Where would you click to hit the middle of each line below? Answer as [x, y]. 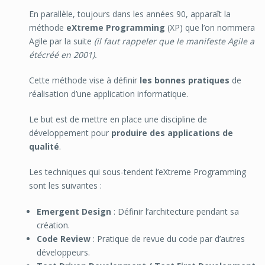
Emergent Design [74, 211]
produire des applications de [172, 132]
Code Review [64, 238]
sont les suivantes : [65, 185]
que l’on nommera [219, 27]
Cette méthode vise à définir [84, 80]
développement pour [70, 132]
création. [54, 225]
